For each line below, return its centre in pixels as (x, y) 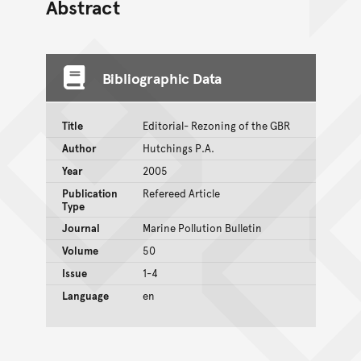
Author (79, 148)
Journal (81, 228)
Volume (80, 250)
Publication (89, 193)
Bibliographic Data (162, 77)
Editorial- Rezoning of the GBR (216, 125)
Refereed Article (181, 193)
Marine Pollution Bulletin (202, 228)
